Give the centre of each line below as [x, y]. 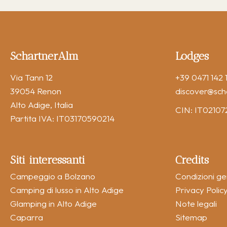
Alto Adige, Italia [42, 104]
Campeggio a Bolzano [53, 176]
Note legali [196, 203]
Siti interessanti [48, 159]
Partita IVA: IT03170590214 [62, 118]
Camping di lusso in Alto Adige [67, 190]
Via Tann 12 [31, 77]
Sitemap [191, 217]
